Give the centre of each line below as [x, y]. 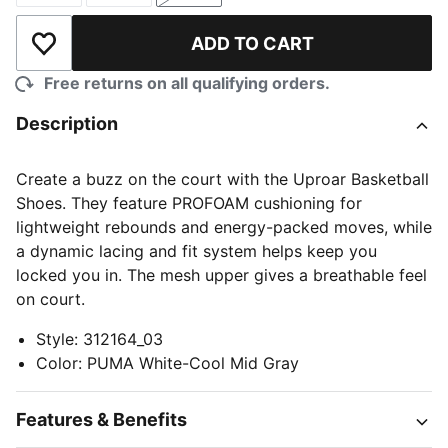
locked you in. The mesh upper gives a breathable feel [221, 275]
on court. [50, 299]
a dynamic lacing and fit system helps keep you [196, 251]
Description [67, 123]
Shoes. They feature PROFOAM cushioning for [189, 203]
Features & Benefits [101, 419]
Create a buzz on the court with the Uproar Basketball [222, 179]
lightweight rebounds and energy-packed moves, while [224, 227]
